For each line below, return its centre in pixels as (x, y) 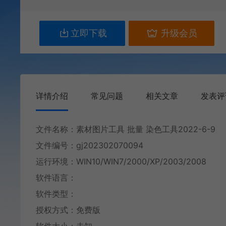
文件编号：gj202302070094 (90, 145)
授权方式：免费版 (68, 210)
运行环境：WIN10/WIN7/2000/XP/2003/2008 (121, 161)
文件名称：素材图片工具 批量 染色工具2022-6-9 (126, 129)
